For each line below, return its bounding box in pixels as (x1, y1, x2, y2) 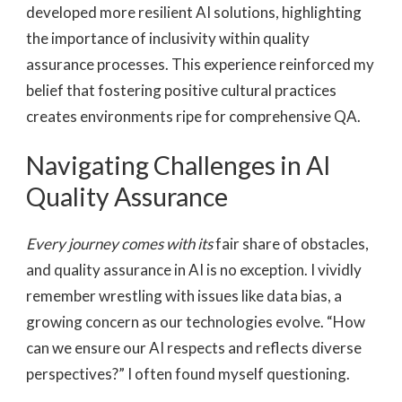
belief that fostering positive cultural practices (26, 80, 336, 100)
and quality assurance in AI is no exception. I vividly (26, 260, 362, 280)
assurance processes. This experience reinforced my (26, 54, 374, 74)
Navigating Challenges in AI (26, 150, 331, 181)
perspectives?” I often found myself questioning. (26, 364, 350, 384)
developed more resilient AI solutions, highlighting (26, 2, 362, 22)
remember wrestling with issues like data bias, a (26, 286, 342, 306)
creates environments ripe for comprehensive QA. (26, 106, 361, 126)
